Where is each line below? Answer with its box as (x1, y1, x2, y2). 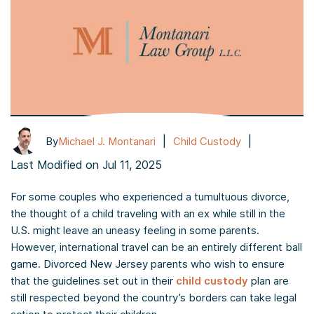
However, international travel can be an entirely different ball (11, 240, 302, 254)
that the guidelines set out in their (11, 274, 176, 288)
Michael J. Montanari (58, 134, 156, 148)
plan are (248, 274, 289, 288)
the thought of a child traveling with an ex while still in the (11, 207, 285, 221)
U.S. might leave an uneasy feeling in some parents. (11, 224, 259, 238)
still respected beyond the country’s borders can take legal (11, 291, 296, 305)
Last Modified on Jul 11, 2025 (11, 158, 162, 172)
